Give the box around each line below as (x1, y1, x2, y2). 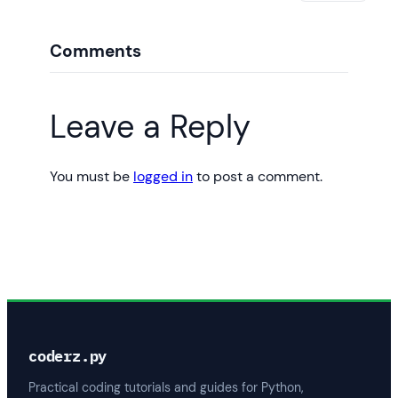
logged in (133, 166, 193, 186)
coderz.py (28, 346, 107, 366)
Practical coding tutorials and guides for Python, (28, 379, 304, 396)
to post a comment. (193, 166, 322, 186)
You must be (50, 166, 133, 186)
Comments (50, 40, 141, 63)
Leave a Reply (50, 106, 251, 148)
